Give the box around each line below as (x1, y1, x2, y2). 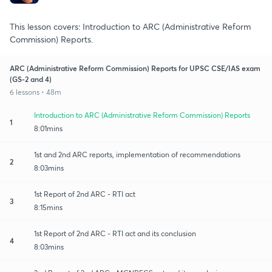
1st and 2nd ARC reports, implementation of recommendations (34, 149, 240, 159)
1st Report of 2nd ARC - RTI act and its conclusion (34, 228, 196, 238)
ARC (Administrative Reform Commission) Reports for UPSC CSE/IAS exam (10, 63, 260, 73)
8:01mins (34, 123, 63, 133)
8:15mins (34, 202, 63, 212)
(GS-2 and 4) (10, 73, 52, 84)
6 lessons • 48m (10, 87, 61, 97)
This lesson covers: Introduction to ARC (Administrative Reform (10, 20, 251, 32)
